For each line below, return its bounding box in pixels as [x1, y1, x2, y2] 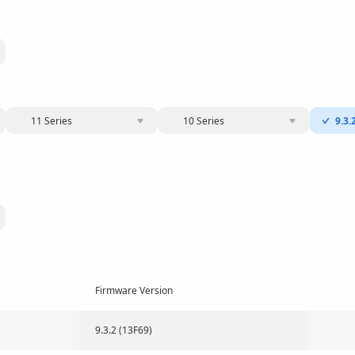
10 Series [183, 114, 224, 128]
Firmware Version [95, 284, 173, 297]
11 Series [31, 114, 72, 128]
